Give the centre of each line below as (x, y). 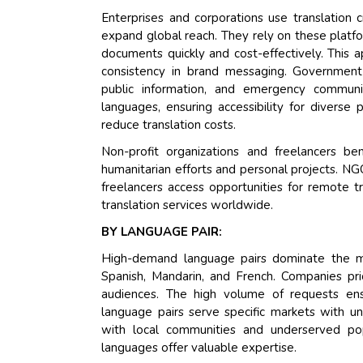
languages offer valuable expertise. (199, 348)
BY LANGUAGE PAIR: (162, 232)
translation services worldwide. (188, 205)
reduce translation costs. (169, 125)
